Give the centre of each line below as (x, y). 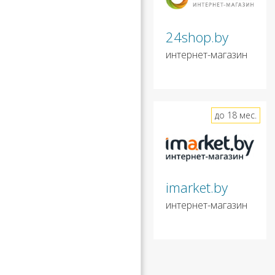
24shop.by (197, 37)
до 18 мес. (235, 115)
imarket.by (197, 187)
